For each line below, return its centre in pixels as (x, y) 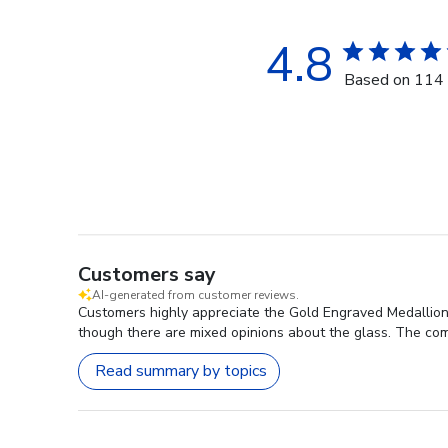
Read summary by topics (181, 371)
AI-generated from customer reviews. (195, 294)
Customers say (147, 274)
